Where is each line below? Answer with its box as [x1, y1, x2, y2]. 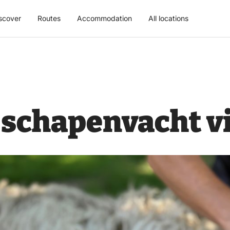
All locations [148, 14, 188, 23]
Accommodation [77, 14, 132, 23]
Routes [37, 14, 61, 23]
